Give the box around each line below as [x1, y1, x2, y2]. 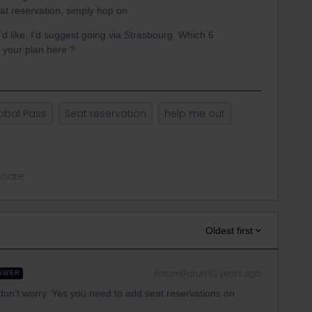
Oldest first [205, 225, 253, 236]
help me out [164, 107, 225, 120]
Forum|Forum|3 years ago [154, 267, 261, 279]
